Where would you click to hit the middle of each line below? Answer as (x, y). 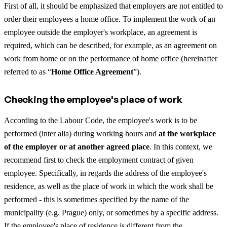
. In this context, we (181, 146)
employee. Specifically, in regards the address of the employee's (105, 173)
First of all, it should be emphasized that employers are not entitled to (113, 6)
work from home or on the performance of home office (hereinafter (111, 58)
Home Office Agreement (92, 71)
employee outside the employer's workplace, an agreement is (101, 32)
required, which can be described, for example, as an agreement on (110, 45)
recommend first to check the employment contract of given (99, 160)
